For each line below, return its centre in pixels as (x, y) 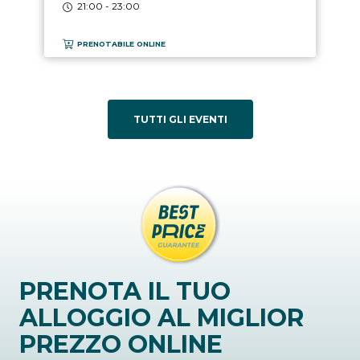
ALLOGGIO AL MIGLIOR (162, 317)
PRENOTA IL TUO (125, 291)
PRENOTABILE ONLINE (122, 44)
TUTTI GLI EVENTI (180, 119)
